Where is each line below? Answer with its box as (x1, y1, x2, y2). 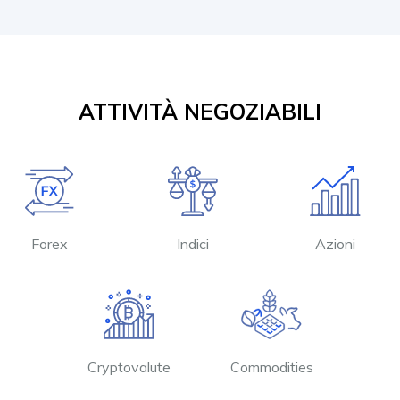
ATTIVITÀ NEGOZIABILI (79, 98, 321, 125)
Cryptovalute (87, 358, 171, 376)
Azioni (315, 235, 355, 253)
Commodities (229, 358, 313, 376)
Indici (176, 235, 209, 253)
